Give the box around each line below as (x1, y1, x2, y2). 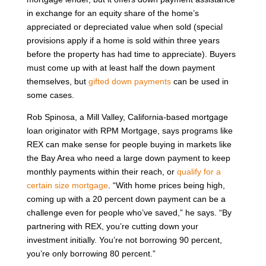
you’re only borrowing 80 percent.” (26, 248, 156, 258)
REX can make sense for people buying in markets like (26, 139, 232, 149)
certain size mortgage (26, 180, 108, 190)
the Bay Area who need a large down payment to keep (26, 153, 230, 163)
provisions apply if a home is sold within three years (26, 35, 220, 45)
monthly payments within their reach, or (26, 166, 177, 176)
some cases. (26, 90, 74, 100)
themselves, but (26, 76, 88, 86)
